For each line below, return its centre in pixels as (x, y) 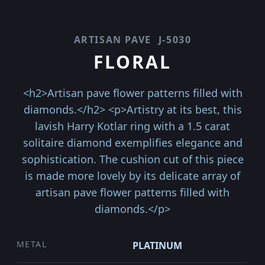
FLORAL (132, 62)
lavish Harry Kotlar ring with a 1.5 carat (132, 126)
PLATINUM (157, 245)
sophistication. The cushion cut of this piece (132, 159)
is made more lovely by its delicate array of (132, 176)
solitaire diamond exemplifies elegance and (132, 143)
